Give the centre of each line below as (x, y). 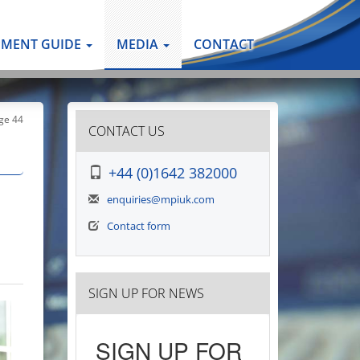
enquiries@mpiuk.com (160, 199)
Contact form (138, 226)
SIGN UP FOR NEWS (146, 293)
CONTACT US (126, 131)
